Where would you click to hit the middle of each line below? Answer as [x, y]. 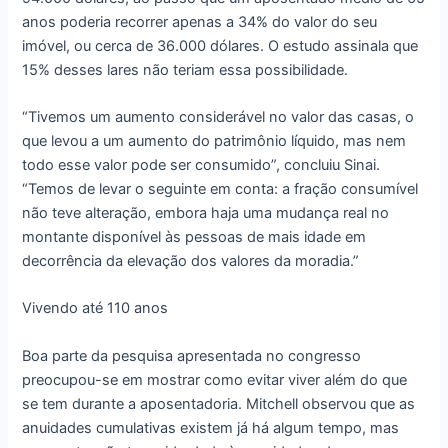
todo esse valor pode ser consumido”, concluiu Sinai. [201, 165]
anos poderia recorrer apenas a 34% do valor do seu [200, 21]
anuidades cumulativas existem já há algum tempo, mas [211, 427]
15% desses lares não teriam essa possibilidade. [185, 69]
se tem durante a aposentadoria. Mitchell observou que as [219, 403]
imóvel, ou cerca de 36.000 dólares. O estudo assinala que [220, 45]
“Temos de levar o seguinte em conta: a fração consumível [220, 189]
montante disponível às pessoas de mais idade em [194, 237]
